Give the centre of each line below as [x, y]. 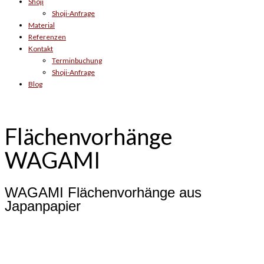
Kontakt [41, 49]
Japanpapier [43, 206]
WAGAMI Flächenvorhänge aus [103, 192]
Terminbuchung [77, 60]
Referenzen [47, 37]
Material [42, 25]
